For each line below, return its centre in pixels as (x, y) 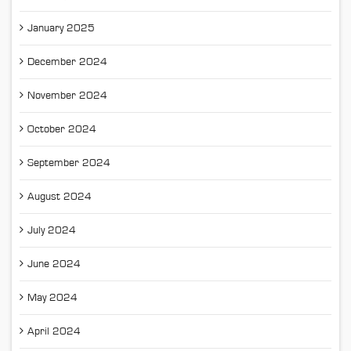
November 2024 (67, 96)
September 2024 (69, 163)
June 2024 (54, 264)
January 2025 (61, 29)
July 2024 (52, 231)
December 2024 (67, 62)
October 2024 (62, 130)
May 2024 (52, 298)
